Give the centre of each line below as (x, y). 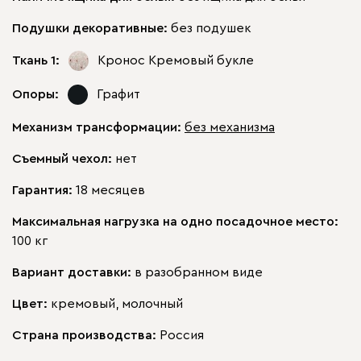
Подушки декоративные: (91, 28)
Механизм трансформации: (98, 127)
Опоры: (35, 94)
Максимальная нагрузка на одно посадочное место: (175, 221)
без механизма (230, 127)
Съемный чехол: (64, 158)
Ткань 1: (36, 60)
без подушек (211, 28)
